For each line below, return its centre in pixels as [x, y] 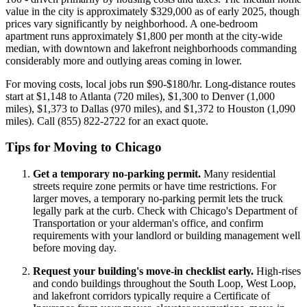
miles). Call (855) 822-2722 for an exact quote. [107, 121]
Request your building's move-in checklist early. [143, 271]
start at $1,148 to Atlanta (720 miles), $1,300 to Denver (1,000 [140, 96]
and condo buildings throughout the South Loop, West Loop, [164, 283]
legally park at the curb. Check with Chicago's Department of [165, 210]
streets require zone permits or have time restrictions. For [155, 186]
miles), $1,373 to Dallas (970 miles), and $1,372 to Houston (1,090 [150, 108]
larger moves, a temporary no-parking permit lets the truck [158, 198]
